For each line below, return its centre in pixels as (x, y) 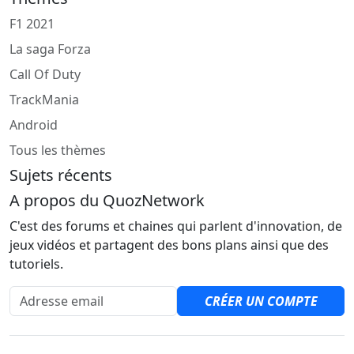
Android (34, 125)
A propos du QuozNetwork (107, 201)
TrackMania (44, 100)
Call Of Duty (45, 75)
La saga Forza (50, 49)
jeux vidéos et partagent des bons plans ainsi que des (169, 245)
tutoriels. (36, 264)
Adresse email (51, 295)
